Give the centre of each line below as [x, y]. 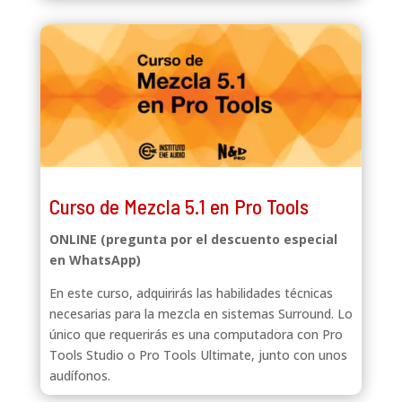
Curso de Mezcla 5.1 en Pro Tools [179, 206]
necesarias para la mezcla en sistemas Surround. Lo [201, 313]
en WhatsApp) [95, 259]
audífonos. [79, 375]
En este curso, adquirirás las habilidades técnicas [191, 293]
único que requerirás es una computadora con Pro [196, 334]
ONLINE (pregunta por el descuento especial [193, 239]
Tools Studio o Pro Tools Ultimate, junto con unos [198, 354]
